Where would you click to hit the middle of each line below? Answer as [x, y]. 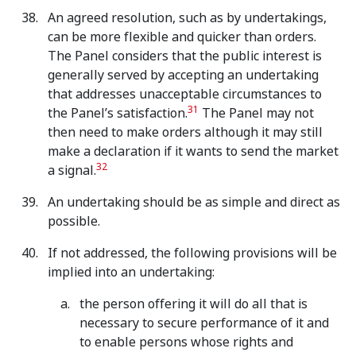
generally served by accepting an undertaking [183, 75]
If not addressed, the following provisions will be [192, 253]
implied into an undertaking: [131, 272]
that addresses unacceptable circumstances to [185, 94]
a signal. [72, 170]
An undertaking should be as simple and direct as [194, 202]
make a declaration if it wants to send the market [193, 151]
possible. [74, 221]
